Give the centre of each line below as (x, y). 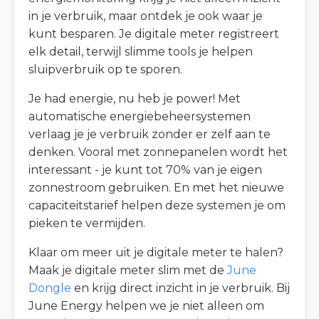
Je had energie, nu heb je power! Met (135, 98)
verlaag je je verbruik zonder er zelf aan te (150, 134)
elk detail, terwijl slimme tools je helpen (141, 51)
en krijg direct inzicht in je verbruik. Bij (181, 288)
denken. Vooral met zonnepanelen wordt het (158, 152)
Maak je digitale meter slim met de (128, 270)
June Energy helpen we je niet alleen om (146, 305)
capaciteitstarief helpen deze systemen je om (157, 205)
